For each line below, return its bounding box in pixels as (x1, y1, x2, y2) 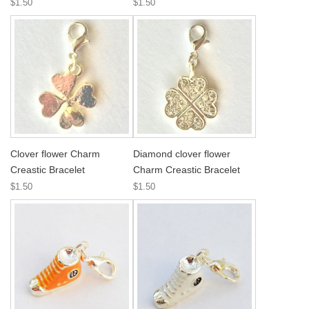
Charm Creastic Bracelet (133, 164, 240, 175)
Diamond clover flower (133, 148, 230, 159)
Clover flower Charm (10, 148, 100, 159)
